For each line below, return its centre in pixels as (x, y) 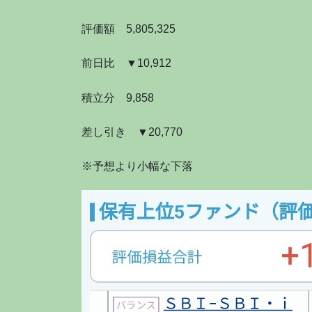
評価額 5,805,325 (128, 29)
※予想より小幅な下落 (137, 166)
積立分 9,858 (118, 97)
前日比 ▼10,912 (126, 63)
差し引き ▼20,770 (132, 132)
